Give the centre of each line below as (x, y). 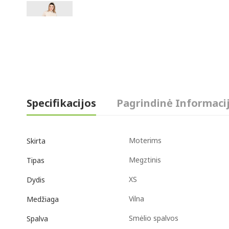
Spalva (37, 218)
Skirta (36, 141)
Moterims (145, 141)
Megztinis (145, 160)
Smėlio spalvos (154, 218)
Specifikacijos (61, 103)
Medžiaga (43, 199)
